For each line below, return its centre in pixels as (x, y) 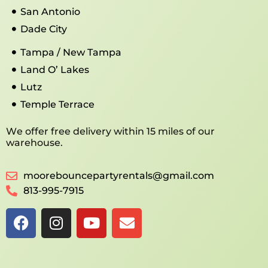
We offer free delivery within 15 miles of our (110, 131)
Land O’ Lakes (54, 69)
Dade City (43, 29)
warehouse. (34, 142)
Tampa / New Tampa (71, 52)
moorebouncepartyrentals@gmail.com (118, 175)
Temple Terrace (57, 104)
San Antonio (50, 11)
